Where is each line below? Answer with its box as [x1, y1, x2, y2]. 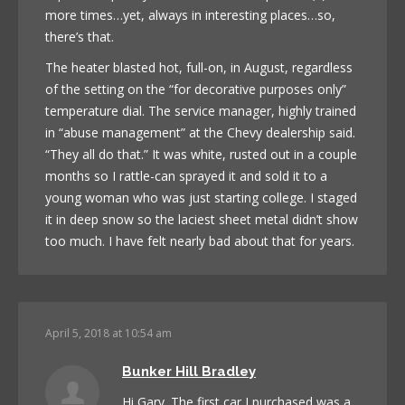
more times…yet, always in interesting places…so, [45, 5, 335, 24]
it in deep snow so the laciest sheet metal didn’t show [45, 210, 358, 228]
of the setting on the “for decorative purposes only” [45, 80, 346, 98]
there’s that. [45, 27, 114, 45]
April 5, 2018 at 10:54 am [45, 325, 172, 341]
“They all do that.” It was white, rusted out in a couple [45, 145, 357, 163]
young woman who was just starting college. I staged [45, 188, 357, 206]
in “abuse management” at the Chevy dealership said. [45, 123, 355, 141]
